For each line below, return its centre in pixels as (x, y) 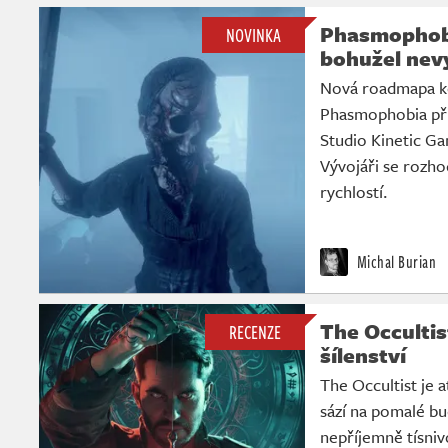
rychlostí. (354, 191)
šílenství (363, 354)
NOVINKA (253, 34)
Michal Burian (394, 261)
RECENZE (255, 331)
